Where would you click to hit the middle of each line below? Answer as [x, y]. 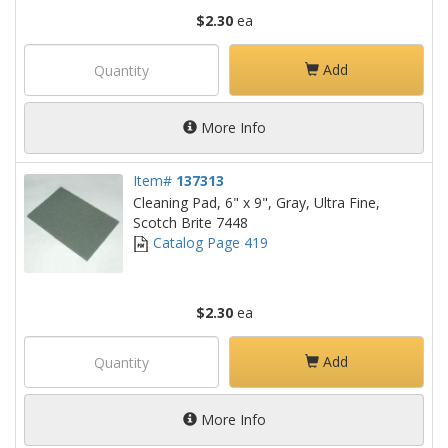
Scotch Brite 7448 [190, 222]
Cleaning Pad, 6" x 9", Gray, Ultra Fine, [256, 202]
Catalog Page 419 [208, 242]
